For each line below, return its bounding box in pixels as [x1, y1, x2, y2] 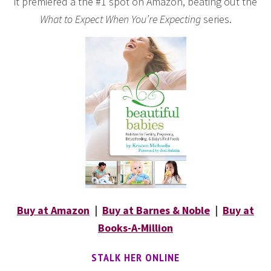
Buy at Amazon [17, 203, 90, 217]
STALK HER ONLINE [91, 250, 180, 264]
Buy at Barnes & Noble [102, 203, 210, 217]
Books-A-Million [98, 220, 173, 235]
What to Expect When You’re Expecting [39, 11, 201, 26]
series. [200, 11, 232, 26]
